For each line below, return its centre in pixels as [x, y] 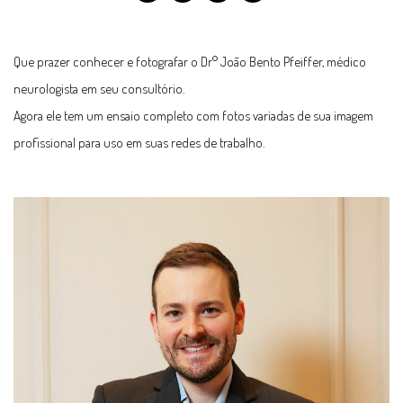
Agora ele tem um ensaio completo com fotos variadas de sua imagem [193, 116]
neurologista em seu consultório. [99, 89]
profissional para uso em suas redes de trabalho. [139, 143]
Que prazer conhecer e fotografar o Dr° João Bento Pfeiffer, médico [190, 62]
